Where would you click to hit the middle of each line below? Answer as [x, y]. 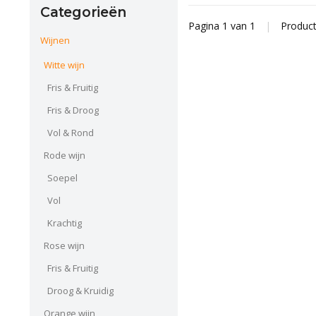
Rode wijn [65, 156]
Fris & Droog [73, 110]
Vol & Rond [71, 133]
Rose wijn [64, 246]
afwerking [252, 10]
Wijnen [55, 41]
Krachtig [65, 223]
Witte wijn [64, 65]
